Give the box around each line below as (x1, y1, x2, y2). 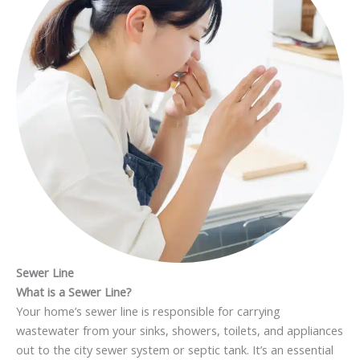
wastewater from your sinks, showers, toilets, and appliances (16, 321, 343, 338)
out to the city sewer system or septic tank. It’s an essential (16, 341, 333, 358)
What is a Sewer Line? (16, 283, 132, 300)
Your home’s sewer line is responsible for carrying (16, 302, 280, 319)
